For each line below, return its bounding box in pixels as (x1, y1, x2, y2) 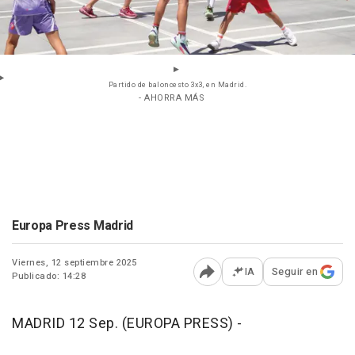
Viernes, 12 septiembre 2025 (12, 256, 137, 270)
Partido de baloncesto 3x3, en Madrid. (108, 80, 247, 91)
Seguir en (271, 264, 318, 280)
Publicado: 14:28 (12, 269, 86, 284)
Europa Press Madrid (12, 216, 133, 236)
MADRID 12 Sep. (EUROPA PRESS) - (12, 313, 242, 335)
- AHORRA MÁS (139, 91, 204, 105)
